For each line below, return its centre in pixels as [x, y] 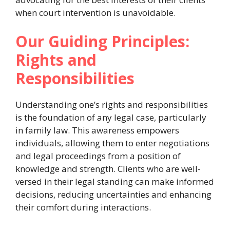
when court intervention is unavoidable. [95, 13]
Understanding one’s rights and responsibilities [112, 104]
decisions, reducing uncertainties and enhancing [113, 194]
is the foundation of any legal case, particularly [111, 117]
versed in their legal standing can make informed [115, 181]
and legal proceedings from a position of [98, 156]
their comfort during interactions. [83, 207]
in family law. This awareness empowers [97, 130]
